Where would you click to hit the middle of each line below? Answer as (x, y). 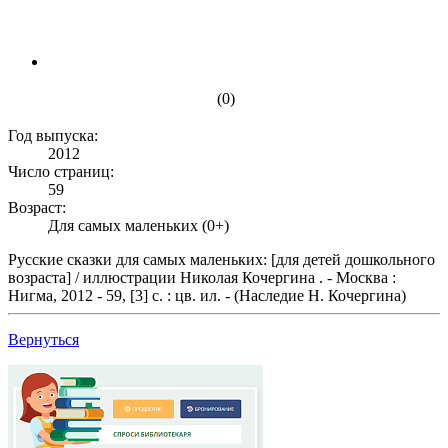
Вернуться (43, 339)
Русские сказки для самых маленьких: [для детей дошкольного (221, 259)
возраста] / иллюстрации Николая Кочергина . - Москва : (202, 277)
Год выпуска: (55, 135)
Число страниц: (63, 171)
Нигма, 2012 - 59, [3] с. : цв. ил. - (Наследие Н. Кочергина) (207, 295)
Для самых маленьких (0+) (138, 225)
